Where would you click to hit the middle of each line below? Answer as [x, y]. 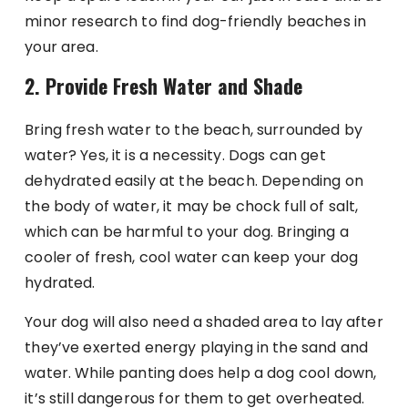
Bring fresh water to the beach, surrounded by [194, 129]
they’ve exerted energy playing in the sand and [197, 347]
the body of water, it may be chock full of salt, [192, 206]
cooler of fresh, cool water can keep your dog [191, 257]
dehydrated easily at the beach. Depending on [194, 180]
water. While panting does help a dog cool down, [201, 372]
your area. [61, 46]
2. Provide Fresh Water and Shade [164, 85]
